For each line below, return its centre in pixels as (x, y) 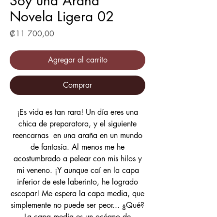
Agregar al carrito (77, 60)
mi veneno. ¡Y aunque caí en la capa (77, 170)
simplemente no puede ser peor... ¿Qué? (77, 205)
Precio (64, 33)
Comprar (77, 85)
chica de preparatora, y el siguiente (77, 124)
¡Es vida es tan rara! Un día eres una (77, 112)
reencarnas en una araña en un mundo (77, 135)
